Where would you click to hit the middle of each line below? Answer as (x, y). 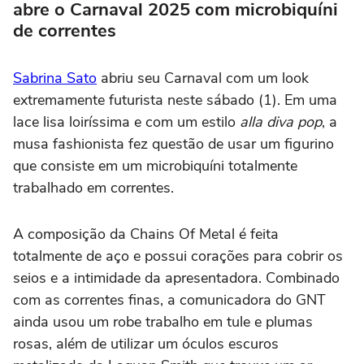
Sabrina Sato (55, 78)
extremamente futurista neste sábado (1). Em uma (175, 100)
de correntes (65, 30)
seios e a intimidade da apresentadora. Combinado (176, 277)
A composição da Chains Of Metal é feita (146, 234)
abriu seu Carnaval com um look (203, 78)
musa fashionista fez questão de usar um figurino (173, 143)
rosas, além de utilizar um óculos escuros (146, 343)
